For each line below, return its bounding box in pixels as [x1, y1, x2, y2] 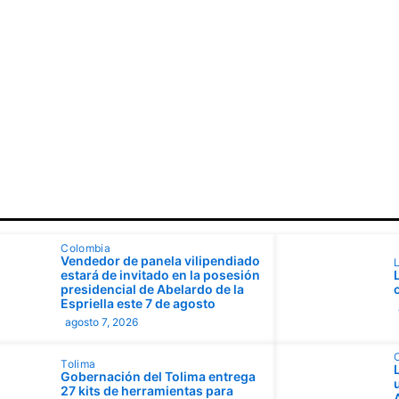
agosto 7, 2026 [65, 314, 139, 329]
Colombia [61, 240, 111, 255]
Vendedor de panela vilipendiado [61, 252, 261, 268]
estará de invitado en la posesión [61, 266, 261, 282]
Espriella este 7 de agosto [61, 295, 216, 311]
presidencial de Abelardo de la [61, 281, 245, 297]
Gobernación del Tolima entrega [61, 368, 256, 384]
